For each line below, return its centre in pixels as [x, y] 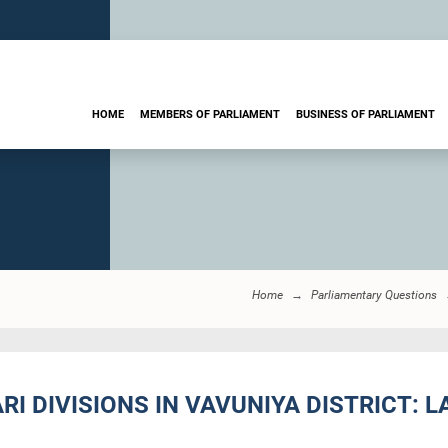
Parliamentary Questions [374, 295]
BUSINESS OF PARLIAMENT [365, 114]
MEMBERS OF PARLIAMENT [210, 114]
